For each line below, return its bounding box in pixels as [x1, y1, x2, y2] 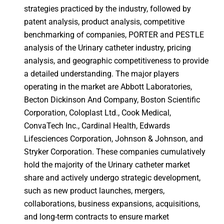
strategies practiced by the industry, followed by [23, 3, 191, 13]
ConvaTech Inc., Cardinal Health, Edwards [23, 120, 170, 130]
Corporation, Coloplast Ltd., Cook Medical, [23, 107, 171, 117]
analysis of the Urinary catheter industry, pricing [23, 42, 191, 52]
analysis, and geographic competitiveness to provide [23, 55, 208, 65]
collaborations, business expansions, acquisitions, [23, 198, 200, 208]
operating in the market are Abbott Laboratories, [23, 81, 192, 91]
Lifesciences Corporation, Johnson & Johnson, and [23, 133, 203, 143]
